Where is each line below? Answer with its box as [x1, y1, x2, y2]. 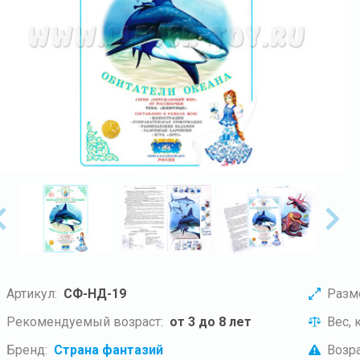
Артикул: [6, 285, 57, 301]
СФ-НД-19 [63, 285, 126, 301]
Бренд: [6, 342, 47, 358]
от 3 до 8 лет [170, 313, 252, 329]
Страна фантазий [54, 342, 163, 358]
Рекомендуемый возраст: [6, 313, 163, 329]
